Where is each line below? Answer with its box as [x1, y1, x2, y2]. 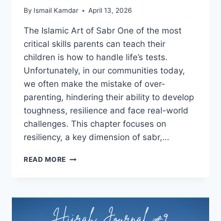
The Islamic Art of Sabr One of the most [24, 26, 182, 36]
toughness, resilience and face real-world [24, 106, 188, 116]
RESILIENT [66, 163, 103, 172]
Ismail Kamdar [34, 6, 79, 15]
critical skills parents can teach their [24, 39, 165, 49]
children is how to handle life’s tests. [24, 52, 168, 63]
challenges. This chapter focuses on [24, 119, 166, 129]
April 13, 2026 [88, 6, 132, 15]
